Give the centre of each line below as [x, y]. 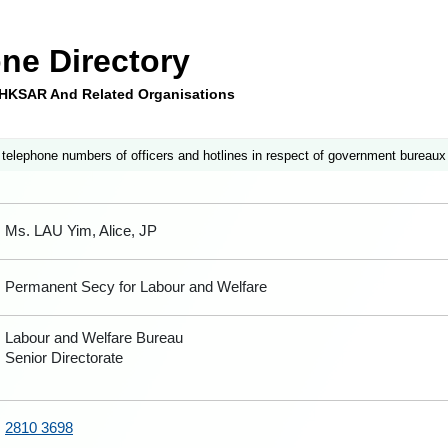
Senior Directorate [64, 357]
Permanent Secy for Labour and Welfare [136, 286]
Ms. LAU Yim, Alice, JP [81, 230]
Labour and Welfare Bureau [94, 337]
